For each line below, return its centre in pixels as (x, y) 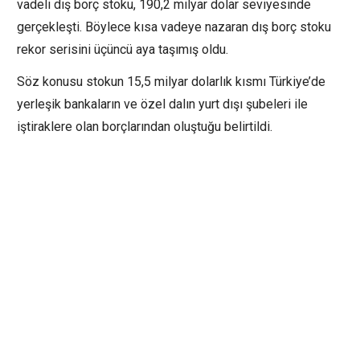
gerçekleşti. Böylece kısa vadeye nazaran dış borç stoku (174, 27)
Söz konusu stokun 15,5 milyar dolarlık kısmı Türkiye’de (171, 81)
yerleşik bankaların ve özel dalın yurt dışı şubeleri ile (162, 104)
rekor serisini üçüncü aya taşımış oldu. (123, 49)
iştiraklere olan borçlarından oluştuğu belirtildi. (145, 126)
